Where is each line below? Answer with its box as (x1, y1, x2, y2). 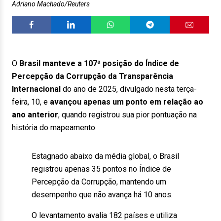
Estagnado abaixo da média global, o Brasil (32, 151, 179, 161)
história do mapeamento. (12, 123, 97, 132)
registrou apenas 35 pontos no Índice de (32, 164, 171, 174)
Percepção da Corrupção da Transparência (12, 72, 173, 81)
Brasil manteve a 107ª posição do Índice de (19, 59, 179, 68)
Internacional (12, 84, 61, 94)
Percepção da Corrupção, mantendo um (32, 177, 166, 186)
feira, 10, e (12, 97, 50, 107)
